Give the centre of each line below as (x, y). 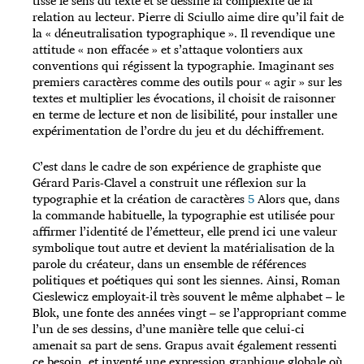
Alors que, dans (297, 199)
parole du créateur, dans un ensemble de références (169, 264)
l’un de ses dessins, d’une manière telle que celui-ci (169, 329)
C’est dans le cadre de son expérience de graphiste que (177, 167)
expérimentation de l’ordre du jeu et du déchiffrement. (178, 131)
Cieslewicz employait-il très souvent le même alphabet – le (188, 297)
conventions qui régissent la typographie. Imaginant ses (183, 66)
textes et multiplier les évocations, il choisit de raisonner (184, 98)
